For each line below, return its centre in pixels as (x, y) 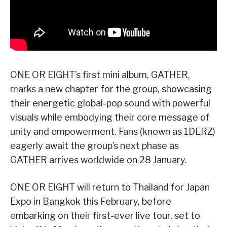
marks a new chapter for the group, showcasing (111, 89)
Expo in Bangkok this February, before (91, 201)
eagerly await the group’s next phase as (94, 145)
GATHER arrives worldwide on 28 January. (99, 160)
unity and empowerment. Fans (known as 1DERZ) (113, 131)
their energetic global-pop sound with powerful (110, 103)
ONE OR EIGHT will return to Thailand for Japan (110, 187)
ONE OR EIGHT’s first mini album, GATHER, (100, 74)
